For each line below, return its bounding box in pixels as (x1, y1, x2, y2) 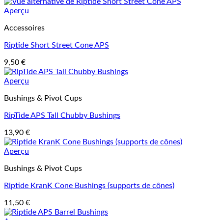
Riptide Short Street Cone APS (4, 41, 109, 49)
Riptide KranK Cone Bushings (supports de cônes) (4, 182, 174, 190)
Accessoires (4, 24, 45, 32)
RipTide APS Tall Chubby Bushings (4, 111, 120, 119)
